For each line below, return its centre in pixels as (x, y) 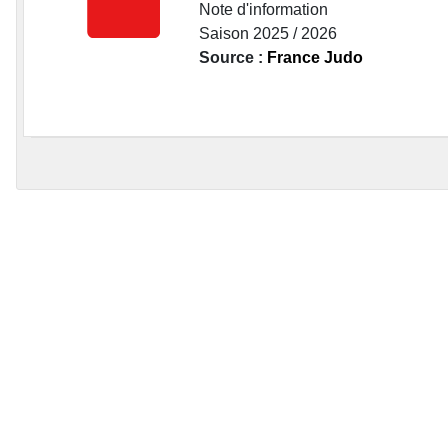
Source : (233, 58)
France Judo (315, 58)
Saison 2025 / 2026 (268, 34)
